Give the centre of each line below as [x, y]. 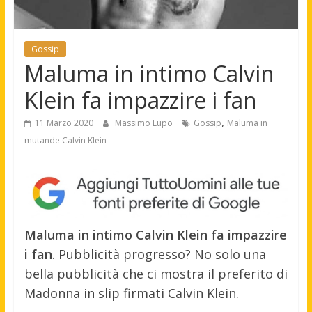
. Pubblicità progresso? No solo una [159, 254]
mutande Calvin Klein [65, 140]
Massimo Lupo [145, 123]
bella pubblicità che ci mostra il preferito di [156, 273]
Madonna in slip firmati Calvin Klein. [131, 293]
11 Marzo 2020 [64, 123]
